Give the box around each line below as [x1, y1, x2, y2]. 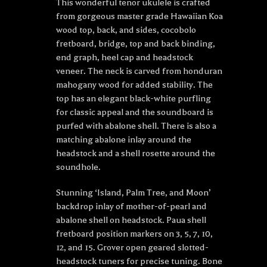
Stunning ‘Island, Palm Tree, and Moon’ [56, 187, 211, 198]
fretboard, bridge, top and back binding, [56, 38, 215, 49]
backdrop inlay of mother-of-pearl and [56, 201, 207, 212]
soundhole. [56, 162, 101, 173]
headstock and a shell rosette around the [56, 148, 215, 159]
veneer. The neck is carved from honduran [56, 66, 222, 77]
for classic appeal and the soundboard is [56, 107, 213, 118]
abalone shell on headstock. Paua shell [56, 215, 206, 226]
